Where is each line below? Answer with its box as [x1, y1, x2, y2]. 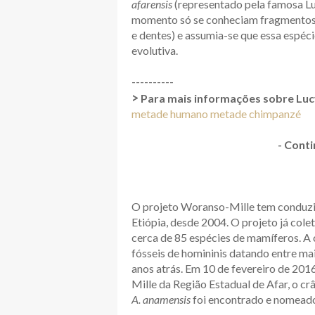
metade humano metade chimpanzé [131, 107, 301, 121]
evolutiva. [131, 44, 178, 58]
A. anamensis [131, 292, 191, 307]
